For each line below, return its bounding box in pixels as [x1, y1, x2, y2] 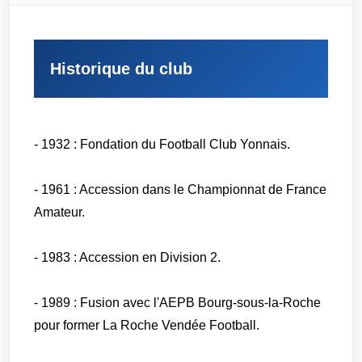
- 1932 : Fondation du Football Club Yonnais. [34, 137, 291, 152]
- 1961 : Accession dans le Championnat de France [34, 183, 327, 197]
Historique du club [50, 59, 193, 78]
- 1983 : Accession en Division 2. [34, 250, 221, 265]
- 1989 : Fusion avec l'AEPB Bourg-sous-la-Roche [34, 296, 322, 310]
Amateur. [34, 205, 86, 220]
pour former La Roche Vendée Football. [34, 318, 260, 333]
